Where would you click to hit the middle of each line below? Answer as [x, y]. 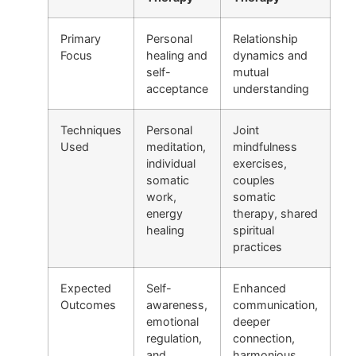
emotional [172, 321]
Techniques [91, 130]
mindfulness [265, 146]
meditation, [176, 146]
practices [257, 246]
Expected [86, 288]
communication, [275, 304]
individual [171, 163]
